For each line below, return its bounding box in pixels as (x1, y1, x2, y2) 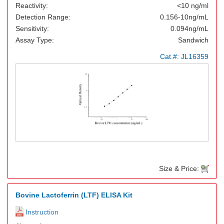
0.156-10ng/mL (160, 13, 208, 21)
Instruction (23, 208, 58, 216)
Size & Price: (159, 164, 201, 172)
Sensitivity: (15, 24, 49, 32)
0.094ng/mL (170, 24, 208, 32)
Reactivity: (15, 1, 48, 9)
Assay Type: (15, 36, 54, 44)
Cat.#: (160, 52, 181, 60)
